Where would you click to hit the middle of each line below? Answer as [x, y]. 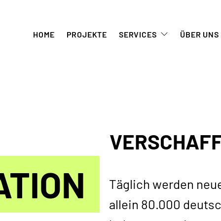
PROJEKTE [87, 34]
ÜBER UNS [200, 34]
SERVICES [138, 34]
